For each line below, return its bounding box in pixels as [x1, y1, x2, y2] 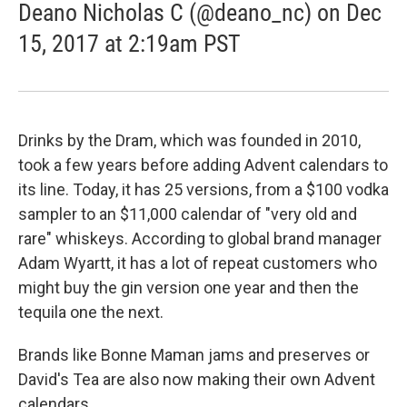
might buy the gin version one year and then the [18, 278, 359, 297]
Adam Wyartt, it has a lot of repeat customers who [18, 253, 377, 273]
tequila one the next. [18, 303, 164, 322]
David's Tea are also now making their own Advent [18, 370, 375, 389]
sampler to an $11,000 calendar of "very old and [18, 204, 357, 223]
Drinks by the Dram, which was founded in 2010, [18, 131, 361, 150]
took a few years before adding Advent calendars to [18, 155, 388, 174]
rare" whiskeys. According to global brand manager [18, 229, 382, 248]
